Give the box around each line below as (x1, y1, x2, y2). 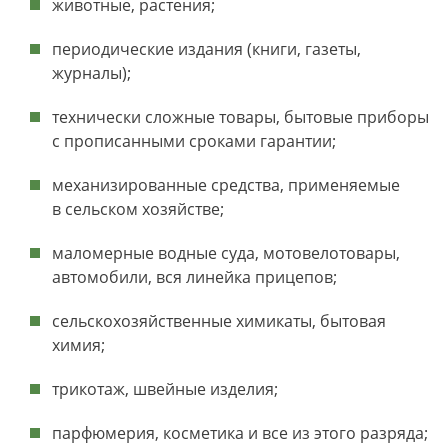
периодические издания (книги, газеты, (52, 38, 361, 60)
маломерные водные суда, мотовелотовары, (52, 242, 400, 264)
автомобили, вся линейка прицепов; (52, 266, 337, 288)
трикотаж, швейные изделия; (52, 378, 278, 400)
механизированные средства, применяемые (52, 174, 400, 196)
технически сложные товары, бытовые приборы (52, 106, 429, 128)
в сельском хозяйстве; (52, 198, 224, 220)
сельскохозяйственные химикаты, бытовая (52, 310, 386, 332)
